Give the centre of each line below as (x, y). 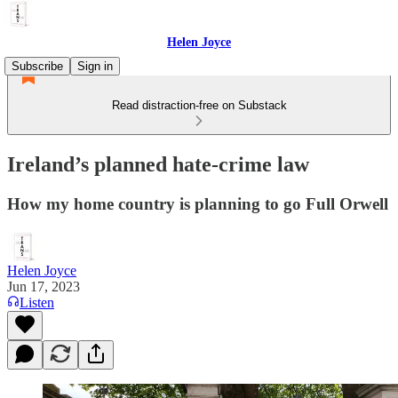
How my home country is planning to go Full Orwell (198, 203)
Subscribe (37, 66)
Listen (37, 302)
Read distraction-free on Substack (199, 105)
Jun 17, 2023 (44, 286)
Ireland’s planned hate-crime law (158, 164)
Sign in (95, 66)
